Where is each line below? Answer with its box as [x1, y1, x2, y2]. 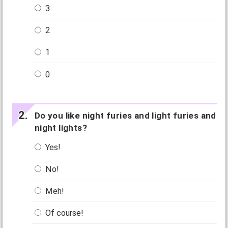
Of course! [43, 208, 84, 218]
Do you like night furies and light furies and [34, 110, 216, 121]
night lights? [34, 122, 87, 133]
